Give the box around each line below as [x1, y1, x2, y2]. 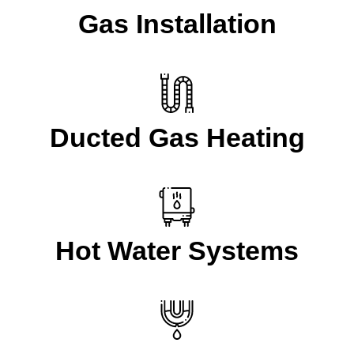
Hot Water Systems [55, 236, 299, 266]
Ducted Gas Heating [49, 122, 305, 153]
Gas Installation [77, 9, 277, 40]
